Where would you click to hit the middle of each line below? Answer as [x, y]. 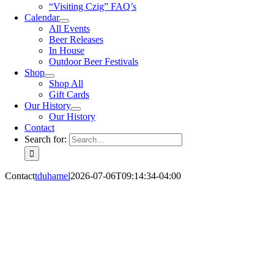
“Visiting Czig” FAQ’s [93, 6]
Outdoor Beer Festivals [94, 61]
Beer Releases [76, 39]
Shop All [66, 83]
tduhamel [53, 176]
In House [67, 50]
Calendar [42, 17]
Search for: [46, 139]
